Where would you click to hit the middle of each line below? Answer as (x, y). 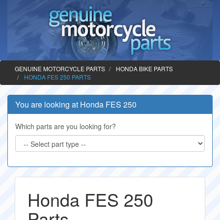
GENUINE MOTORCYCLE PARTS (60, 69)
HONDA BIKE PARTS (144, 69)
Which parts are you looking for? (66, 126)
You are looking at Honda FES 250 (76, 104)
